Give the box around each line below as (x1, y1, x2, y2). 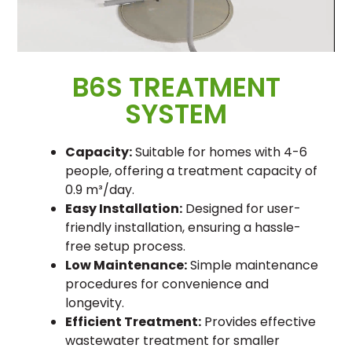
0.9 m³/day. (64, 180, 134, 199)
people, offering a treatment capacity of (64, 161, 317, 180)
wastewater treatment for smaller (64, 331, 280, 350)
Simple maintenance (186, 255, 318, 274)
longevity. (64, 293, 124, 312)
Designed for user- (181, 199, 301, 218)
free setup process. (64, 236, 185, 255)
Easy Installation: (64, 199, 182, 218)
